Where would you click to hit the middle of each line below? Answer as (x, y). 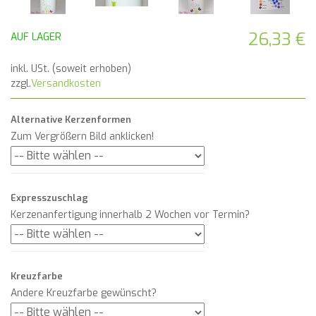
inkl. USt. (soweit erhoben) (71, 69)
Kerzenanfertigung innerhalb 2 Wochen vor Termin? (130, 215)
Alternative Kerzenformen (71, 120)
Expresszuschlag (49, 198)
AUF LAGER (36, 37)
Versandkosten (66, 84)
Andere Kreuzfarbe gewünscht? (84, 293)
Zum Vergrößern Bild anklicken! (82, 137)
